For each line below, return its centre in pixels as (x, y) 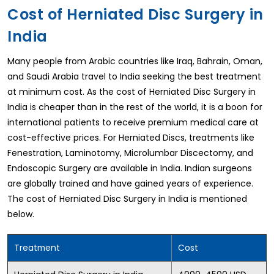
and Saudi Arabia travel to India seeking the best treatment (134, 76)
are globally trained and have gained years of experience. (130, 183)
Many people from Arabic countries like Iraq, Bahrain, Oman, (135, 61)
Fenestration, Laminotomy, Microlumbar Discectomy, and (130, 153)
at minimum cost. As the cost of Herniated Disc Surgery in (131, 91)
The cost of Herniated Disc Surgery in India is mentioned (127, 198)
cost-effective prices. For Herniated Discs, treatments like (131, 137)
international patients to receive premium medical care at (133, 122)
